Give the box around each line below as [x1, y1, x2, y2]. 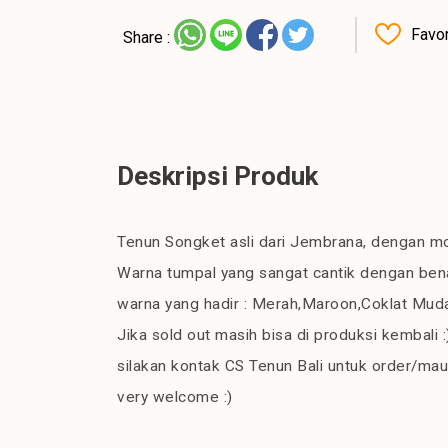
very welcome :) [117, 388, 233, 407]
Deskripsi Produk [117, 161, 318, 192]
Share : [123, 28, 170, 47]
